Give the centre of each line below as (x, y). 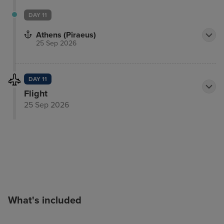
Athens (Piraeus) (66, 35)
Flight (35, 94)
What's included (45, 201)
